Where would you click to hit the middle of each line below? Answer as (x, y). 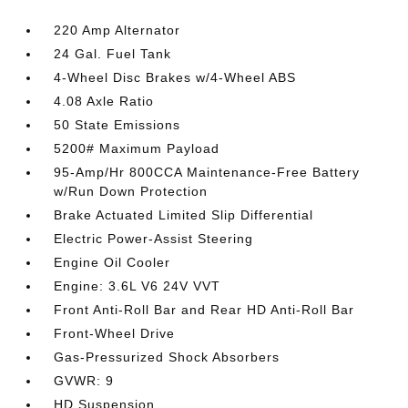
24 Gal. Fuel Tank (113, 53)
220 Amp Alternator (117, 30)
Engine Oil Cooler (112, 262)
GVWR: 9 (84, 380)
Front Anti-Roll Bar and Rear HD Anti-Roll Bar (204, 309)
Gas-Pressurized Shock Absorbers (167, 357)
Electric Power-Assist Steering (154, 238)
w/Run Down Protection (131, 191)
